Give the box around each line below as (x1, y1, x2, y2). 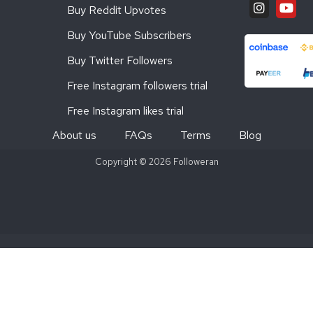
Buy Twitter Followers (66, 53, 173, 68)
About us (52, 127, 96, 143)
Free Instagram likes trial (66, 103, 184, 118)
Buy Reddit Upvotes (66, 3, 166, 17)
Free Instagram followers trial (66, 78, 208, 93)
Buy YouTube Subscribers (66, 28, 191, 43)
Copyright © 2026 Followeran (94, 156, 219, 168)
